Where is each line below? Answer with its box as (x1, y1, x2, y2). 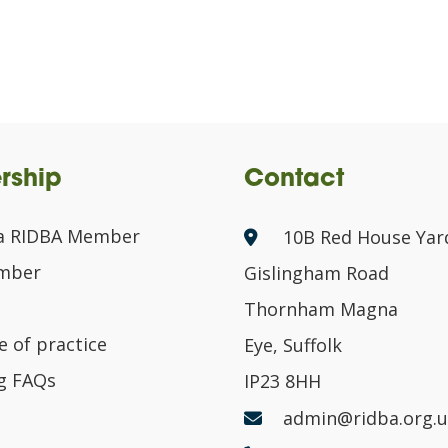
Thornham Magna (244, 297, 398, 321)
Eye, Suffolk (244, 333, 342, 357)
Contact (244, 168, 344, 192)
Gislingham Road (244, 261, 389, 285)
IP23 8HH (244, 369, 321, 393)
